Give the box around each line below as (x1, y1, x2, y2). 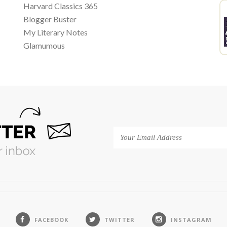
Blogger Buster (23, 14, 77, 24)
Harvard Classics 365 (23, 1, 98, 11)
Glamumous (23, 41, 65, 50)
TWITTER (104, 216, 135, 223)
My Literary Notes (23, 27, 88, 37)
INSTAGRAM (170, 216, 212, 223)
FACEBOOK (34, 216, 68, 223)
